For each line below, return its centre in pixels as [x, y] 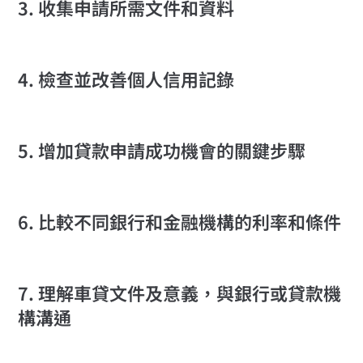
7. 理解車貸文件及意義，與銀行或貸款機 [180, 293]
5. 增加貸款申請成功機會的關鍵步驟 [162, 150]
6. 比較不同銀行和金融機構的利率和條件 [180, 222]
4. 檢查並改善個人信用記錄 [126, 79]
